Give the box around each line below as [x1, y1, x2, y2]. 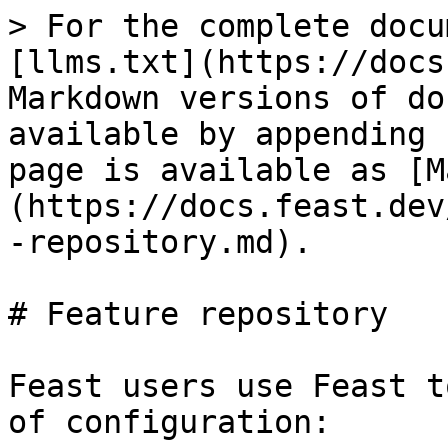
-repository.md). [8, 224, 312, 260]
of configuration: [8, 404, 331, 440]
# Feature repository [8, 296, 388, 332]
